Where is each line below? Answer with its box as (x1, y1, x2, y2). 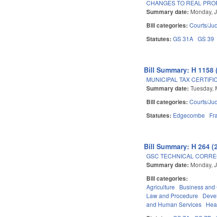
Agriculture (146, 182, 175, 191)
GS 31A (173, 34, 194, 43)
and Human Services (146, 200, 202, 208)
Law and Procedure (146, 191, 199, 200)
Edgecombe (173, 110, 205, 119)
